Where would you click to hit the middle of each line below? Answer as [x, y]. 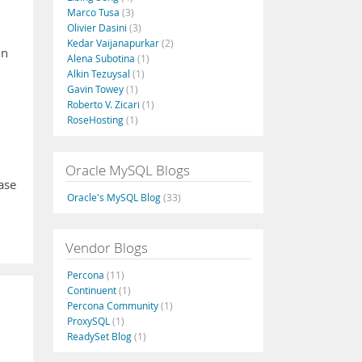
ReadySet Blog [101, 336]
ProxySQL [90, 321]
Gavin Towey [97, 89]
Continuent [93, 290]
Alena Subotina [102, 58]
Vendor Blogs [107, 248]
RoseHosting [97, 120]
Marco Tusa [95, 12]
